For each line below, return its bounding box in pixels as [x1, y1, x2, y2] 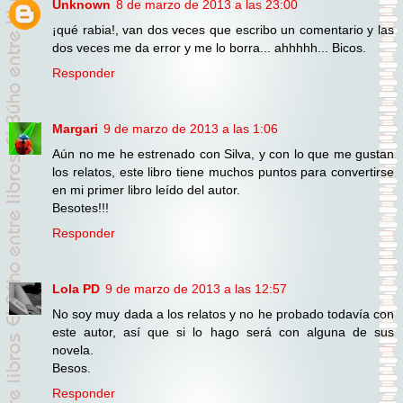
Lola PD [52, 282, 100, 297]
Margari [52, 121, 98, 137]
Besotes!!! [52, 201, 109, 216]
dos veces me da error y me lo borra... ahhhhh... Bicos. [52, 40, 366, 56]
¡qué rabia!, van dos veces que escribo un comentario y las [52, 22, 394, 38]
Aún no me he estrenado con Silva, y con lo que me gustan [52, 147, 394, 162]
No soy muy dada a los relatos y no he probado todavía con [52, 307, 394, 322]
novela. [52, 343, 94, 358]
